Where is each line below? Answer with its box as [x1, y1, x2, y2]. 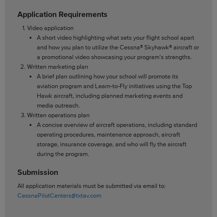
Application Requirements [17, 10, 108, 19]
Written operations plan [27, 111, 90, 119]
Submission [17, 168, 58, 177]
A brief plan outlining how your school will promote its [36, 73, 178, 80]
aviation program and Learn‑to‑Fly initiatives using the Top [36, 82, 192, 90]
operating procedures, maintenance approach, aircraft [36, 131, 180, 139]
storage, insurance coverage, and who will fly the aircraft [36, 140, 186, 148]
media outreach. [36, 102, 80, 109]
